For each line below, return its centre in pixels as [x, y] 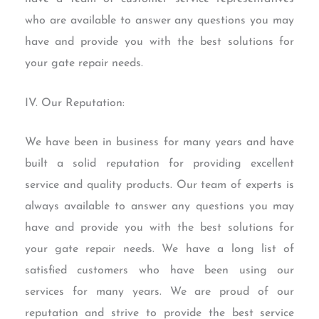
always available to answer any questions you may [159, 207]
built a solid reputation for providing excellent [159, 164]
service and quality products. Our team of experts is [159, 185]
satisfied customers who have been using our [159, 271]
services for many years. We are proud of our [159, 292]
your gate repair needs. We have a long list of [159, 250]
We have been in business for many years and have [159, 143]
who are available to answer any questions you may [159, 21]
